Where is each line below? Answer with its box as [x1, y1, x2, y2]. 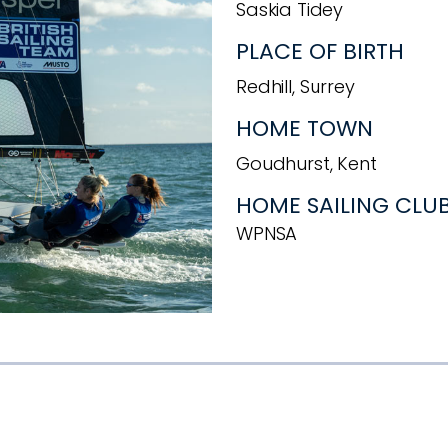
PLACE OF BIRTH [236, 36, 404, 68]
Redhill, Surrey [236, 73, 355, 99]
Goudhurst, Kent [236, 150, 377, 176]
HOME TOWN [236, 112, 379, 144]
